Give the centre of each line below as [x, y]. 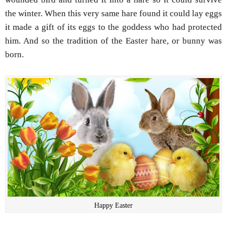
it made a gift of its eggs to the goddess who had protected [113, 27]
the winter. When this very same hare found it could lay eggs [113, 13]
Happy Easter [113, 206]
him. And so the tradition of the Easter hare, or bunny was [113, 41]
